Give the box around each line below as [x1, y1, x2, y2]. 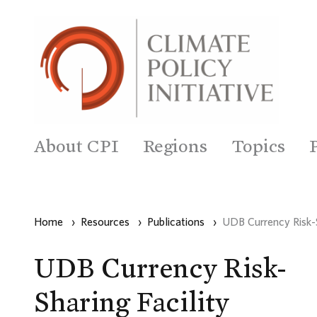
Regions [143, 134, 207, 157]
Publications [147, 214, 204, 228]
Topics [231, 134, 285, 157]
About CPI [34, 134, 119, 157]
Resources [81, 214, 129, 228]
